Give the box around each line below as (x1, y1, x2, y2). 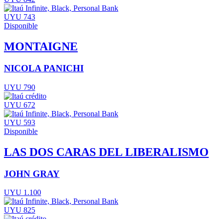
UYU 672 (4, 100, 35, 109)
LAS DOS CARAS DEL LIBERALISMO (4, 145, 209, 158)
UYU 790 (4, 83, 35, 91)
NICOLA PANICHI (4, 63, 84, 74)
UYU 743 (4, 13, 35, 22)
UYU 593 (4, 118, 35, 127)
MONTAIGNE (4, 40, 78, 53)
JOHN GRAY (4, 168, 60, 179)
